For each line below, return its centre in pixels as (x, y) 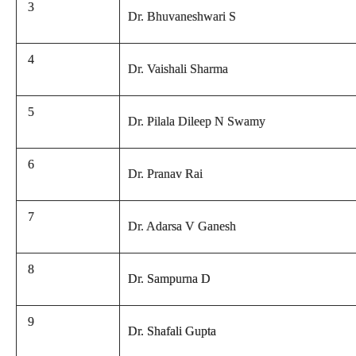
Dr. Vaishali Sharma (178, 69)
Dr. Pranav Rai (165, 174)
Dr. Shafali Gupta (172, 331)
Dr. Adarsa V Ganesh (182, 226)
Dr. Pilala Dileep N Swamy (197, 121)
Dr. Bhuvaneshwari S (182, 16)
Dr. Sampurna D (169, 279)
